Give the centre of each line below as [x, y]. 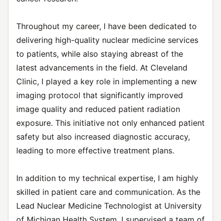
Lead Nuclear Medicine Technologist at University [109, 206]
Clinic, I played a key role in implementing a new [107, 81]
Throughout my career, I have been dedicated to [107, 26]
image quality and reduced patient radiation [98, 109]
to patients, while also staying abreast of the [100, 54]
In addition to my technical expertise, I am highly [107, 178]
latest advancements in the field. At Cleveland [102, 68]
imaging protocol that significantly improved [100, 95]
